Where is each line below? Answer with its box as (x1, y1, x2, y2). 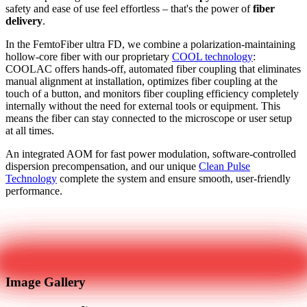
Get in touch (12, 210, 61, 221)
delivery (5, 14, 42, 27)
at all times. (5, 124, 54, 136)
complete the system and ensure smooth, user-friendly (57, 172, 291, 184)
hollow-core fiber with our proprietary (5, 50, 172, 62)
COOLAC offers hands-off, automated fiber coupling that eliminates (5, 62, 301, 75)
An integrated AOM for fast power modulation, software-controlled (5, 147, 296, 160)
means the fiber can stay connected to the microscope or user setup (5, 112, 292, 124)
